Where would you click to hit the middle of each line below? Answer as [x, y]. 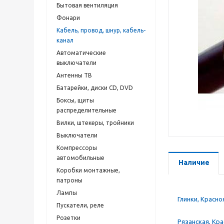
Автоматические [81, 53]
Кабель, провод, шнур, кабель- [101, 30]
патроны [69, 180]
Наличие [194, 162]
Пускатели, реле [80, 205]
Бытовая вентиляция [87, 5]
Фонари [68, 18]
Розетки [68, 218]
